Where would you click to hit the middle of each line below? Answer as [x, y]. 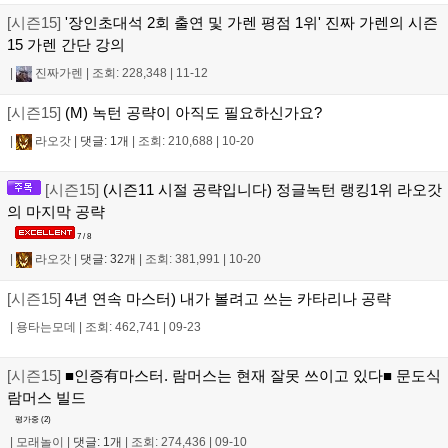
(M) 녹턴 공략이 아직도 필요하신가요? [191, 112]
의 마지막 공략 [56, 211]
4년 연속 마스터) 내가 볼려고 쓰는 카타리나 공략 [226, 299]
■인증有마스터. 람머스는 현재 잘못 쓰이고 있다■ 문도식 [251, 376]
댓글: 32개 [108, 259]
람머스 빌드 [46, 398]
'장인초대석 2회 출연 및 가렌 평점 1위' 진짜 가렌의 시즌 [249, 22]
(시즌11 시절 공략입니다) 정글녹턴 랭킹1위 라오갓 [270, 189]
